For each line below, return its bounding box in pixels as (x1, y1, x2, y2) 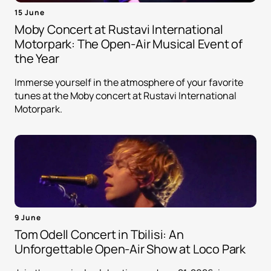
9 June (15, 212, 41, 223)
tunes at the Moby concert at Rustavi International (15, 89, 237, 103)
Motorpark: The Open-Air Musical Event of (15, 36, 243, 53)
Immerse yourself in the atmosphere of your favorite (15, 76, 243, 90)
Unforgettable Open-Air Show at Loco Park (15, 241, 246, 258)
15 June (15, 7, 45, 18)
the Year (15, 50, 59, 67)
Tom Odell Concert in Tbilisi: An (15, 226, 184, 243)
